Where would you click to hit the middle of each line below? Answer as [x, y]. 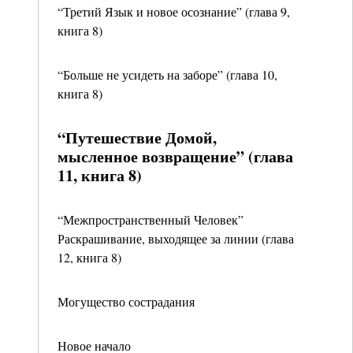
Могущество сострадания [126, 301]
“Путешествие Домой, [137, 137]
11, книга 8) [100, 175]
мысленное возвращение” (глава [175, 156]
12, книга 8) [89, 257]
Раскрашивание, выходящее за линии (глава [176, 238]
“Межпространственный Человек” [150, 219]
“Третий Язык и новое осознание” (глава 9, [174, 11]
